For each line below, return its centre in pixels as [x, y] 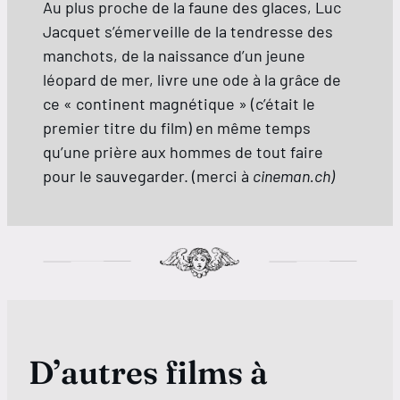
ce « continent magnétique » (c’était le [179, 104]
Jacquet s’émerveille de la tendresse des [188, 32]
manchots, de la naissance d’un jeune [174, 56]
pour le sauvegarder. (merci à [148, 176]
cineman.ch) [294, 176]
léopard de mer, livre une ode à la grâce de [192, 80]
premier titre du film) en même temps [177, 128]
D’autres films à [148, 373]
